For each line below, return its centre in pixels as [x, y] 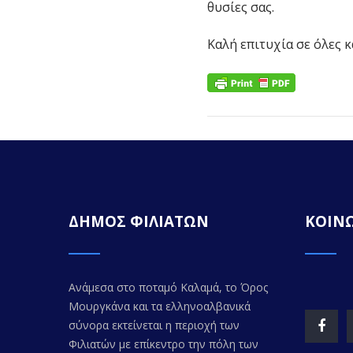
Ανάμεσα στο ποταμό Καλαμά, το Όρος [168, 288]
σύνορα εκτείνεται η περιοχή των [154, 325]
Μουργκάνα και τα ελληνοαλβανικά [160, 307]
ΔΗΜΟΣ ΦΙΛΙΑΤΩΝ [139, 221]
